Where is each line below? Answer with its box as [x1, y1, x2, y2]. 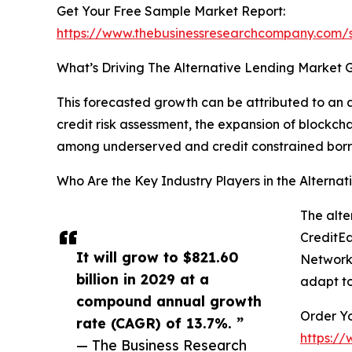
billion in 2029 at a [76, 270, 209, 288]
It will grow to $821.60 [76, 248, 239, 266]
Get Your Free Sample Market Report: [57, 3, 285, 20]
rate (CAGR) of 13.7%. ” [76, 314, 244, 332]
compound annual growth [76, 292, 262, 310]
